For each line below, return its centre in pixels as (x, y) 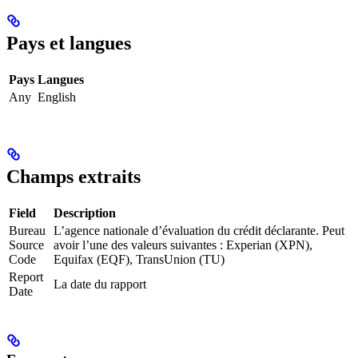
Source (26, 245)
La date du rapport (100, 284)
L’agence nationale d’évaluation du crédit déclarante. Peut (199, 230)
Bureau (27, 230)
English (57, 97)
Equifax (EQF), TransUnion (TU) (139, 259)
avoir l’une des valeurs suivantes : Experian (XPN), (183, 245)
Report (26, 276)
